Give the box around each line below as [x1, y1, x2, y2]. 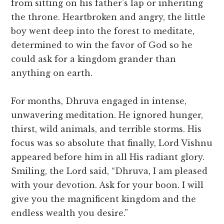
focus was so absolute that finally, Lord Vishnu [11, 138, 213, 148]
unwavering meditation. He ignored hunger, [11, 110, 203, 120]
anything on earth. [11, 68, 93, 78]
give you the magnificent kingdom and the [11, 194, 196, 204]
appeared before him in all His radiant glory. [11, 152, 205, 162]
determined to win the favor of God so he [11, 40, 193, 50]
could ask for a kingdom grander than [11, 54, 176, 64]
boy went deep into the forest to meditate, [11, 26, 195, 36]
